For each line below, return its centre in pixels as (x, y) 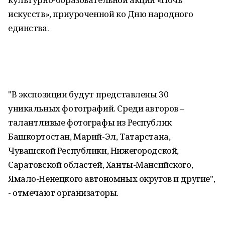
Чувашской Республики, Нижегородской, (93, 150)
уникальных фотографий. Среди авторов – (96, 108)
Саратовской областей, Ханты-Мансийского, (101, 164)
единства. (29, 28)
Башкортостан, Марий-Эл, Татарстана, (89, 136)
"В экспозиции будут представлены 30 (88, 94)
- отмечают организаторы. (63, 193)
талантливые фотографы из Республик (90, 122)
